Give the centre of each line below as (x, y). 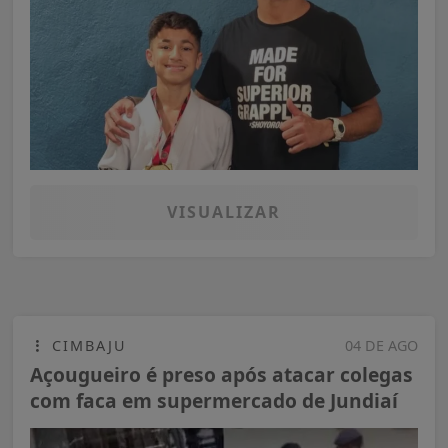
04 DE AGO (381, 345)
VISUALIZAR (224, 211)
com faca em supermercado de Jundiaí (214, 400)
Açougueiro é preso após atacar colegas (221, 374)
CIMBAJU (86, 345)
